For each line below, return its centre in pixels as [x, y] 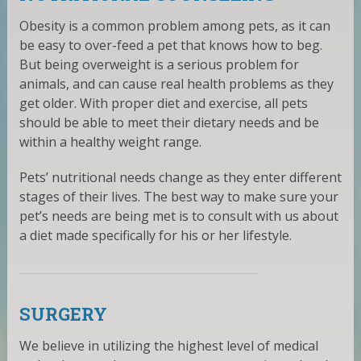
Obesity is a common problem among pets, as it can [174, 25]
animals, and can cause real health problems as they [176, 83]
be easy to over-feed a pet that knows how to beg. [170, 45]
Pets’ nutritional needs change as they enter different [180, 177]
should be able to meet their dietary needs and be [169, 122]
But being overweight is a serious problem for [159, 64]
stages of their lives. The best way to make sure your [178, 196]
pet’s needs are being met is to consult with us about [178, 216]
